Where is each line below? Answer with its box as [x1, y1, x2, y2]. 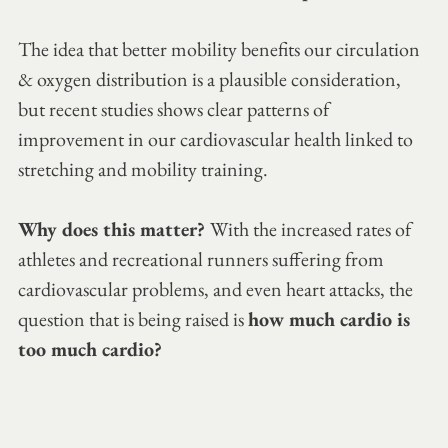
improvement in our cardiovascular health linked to [18, 125, 417, 152]
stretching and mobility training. [18, 155, 268, 182]
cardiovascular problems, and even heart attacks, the [18, 275, 417, 302]
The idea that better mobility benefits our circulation [18, 35, 424, 62]
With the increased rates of [210, 215, 415, 242]
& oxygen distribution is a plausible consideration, [18, 65, 405, 92]
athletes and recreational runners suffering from [18, 245, 388, 272]
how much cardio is [248, 305, 415, 332]
